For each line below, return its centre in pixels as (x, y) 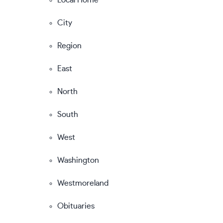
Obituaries (76, 206)
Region (69, 46)
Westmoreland (83, 183)
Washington (78, 160)
